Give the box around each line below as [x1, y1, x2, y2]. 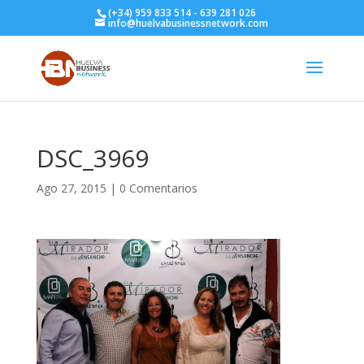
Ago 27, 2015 [36, 180, 106, 196]
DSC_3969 [36, 141, 149, 175]
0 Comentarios [119, 180, 197, 196]
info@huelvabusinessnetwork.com [108, 16, 269, 30]
